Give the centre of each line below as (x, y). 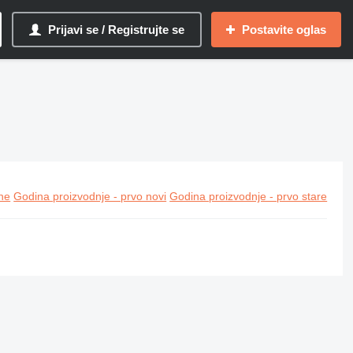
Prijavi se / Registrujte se (116, 30)
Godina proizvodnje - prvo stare (249, 196)
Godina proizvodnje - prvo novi (90, 196)
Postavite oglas (284, 30)
